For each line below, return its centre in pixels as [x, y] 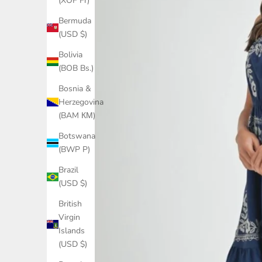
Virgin [69, 218]
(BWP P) [74, 150]
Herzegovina [81, 102]
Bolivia [70, 55]
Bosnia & [75, 89]
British [70, 204]
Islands [72, 231]
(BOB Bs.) [76, 68]
